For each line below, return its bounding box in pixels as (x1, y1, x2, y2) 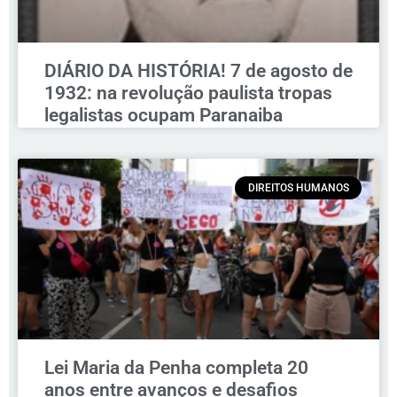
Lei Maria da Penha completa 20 (44, 356, 308, 378)
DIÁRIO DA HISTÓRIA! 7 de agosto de (44, 59, 353, 82)
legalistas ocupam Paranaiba (44, 104, 283, 126)
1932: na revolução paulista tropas (44, 82, 332, 104)
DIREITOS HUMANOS (247, 182, 349, 195)
